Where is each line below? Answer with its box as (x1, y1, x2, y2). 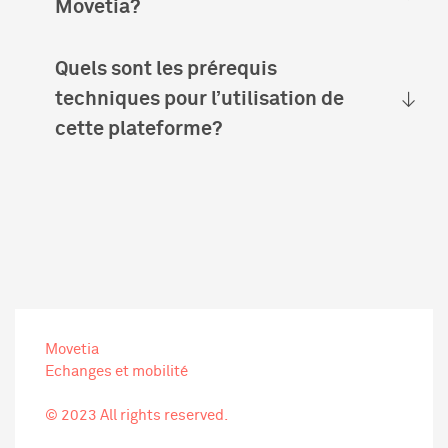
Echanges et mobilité (45, 364, 188, 379)
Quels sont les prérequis (55, 59, 277, 79)
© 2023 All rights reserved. (45, 408, 228, 423)
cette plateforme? (55, 119, 222, 139)
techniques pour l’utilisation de (55, 89, 344, 109)
